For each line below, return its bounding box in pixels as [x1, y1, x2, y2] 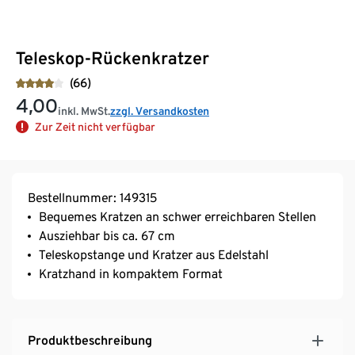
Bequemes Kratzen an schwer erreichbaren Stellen [39, 208, 316, 224]
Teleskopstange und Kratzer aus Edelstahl [39, 246, 269, 262]
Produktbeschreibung [28, 332, 152, 348]
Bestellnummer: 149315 [28, 189, 157, 205]
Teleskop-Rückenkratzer [16, 47, 209, 68]
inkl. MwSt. [58, 104, 110, 117]
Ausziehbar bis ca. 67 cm [39, 227, 175, 243]
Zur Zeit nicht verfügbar [35, 120, 155, 133]
